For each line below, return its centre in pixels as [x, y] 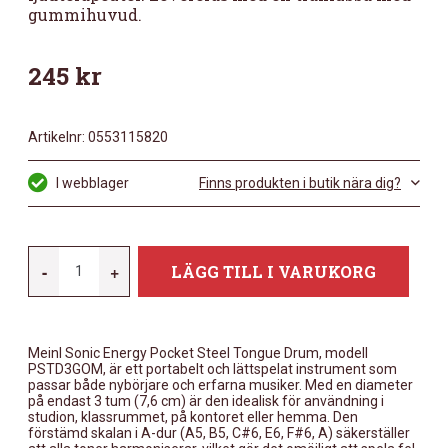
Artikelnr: [56, 137]
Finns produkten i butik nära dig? [300, 183]
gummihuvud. [85, 14]
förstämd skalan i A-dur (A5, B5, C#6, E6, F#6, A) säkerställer [219, 432]
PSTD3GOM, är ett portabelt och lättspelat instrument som [212, 368]
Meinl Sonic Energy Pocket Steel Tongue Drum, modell [198, 352]
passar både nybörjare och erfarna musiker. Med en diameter [220, 384]
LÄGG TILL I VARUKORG [273, 271]
